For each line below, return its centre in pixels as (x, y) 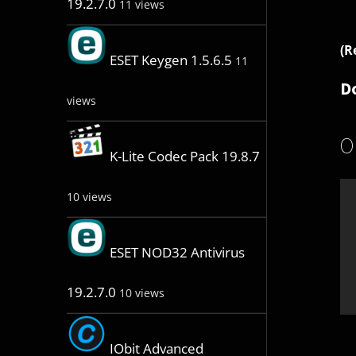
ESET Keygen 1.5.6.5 (170, 60)
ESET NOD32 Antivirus (177, 253)
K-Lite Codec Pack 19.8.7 (184, 157)
